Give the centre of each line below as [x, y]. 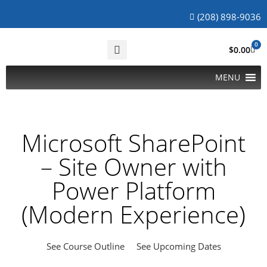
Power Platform [133, 190]
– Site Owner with [133, 167]
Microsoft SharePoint [133, 143]
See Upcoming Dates [178, 246]
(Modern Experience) [133, 214]
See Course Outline [85, 246]
